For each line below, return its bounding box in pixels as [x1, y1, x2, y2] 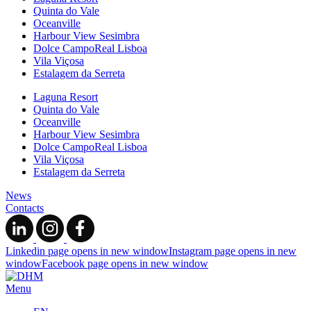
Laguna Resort [33, 91, 98, 103]
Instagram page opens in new [169, 245, 296, 258]
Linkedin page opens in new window [6, 245, 169, 258]
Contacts [6, 202, 44, 215]
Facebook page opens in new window [42, 258, 208, 270]
